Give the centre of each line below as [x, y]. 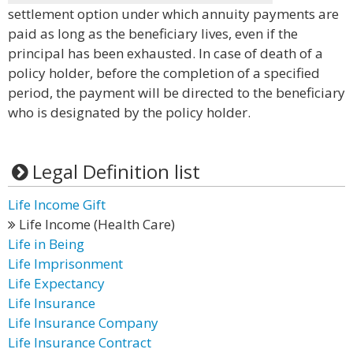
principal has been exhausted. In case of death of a [165, 53]
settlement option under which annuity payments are [173, 14]
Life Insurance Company [83, 323]
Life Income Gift [57, 204]
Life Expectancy [56, 283]
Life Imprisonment [65, 264]
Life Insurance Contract [80, 342]
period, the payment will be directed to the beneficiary [176, 93]
